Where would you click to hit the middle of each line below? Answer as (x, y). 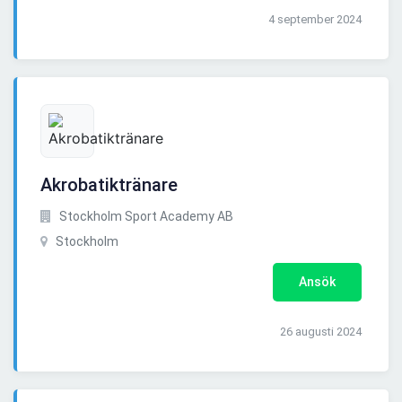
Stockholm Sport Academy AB (145, 217)
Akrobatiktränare (109, 185)
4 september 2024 (315, 20)
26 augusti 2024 (321, 332)
